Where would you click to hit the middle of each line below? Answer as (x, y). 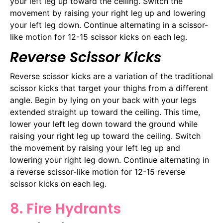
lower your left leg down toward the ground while (104, 124)
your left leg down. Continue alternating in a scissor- (109, 25)
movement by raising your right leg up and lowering (108, 13)
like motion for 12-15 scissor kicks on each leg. (99, 37)
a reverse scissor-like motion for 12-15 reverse (98, 171)
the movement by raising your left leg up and (95, 148)
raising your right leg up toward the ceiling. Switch (105, 136)
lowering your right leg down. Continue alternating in (110, 160)
